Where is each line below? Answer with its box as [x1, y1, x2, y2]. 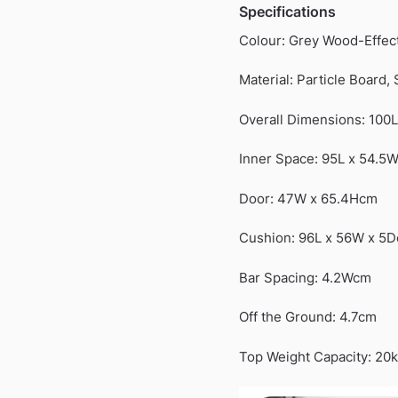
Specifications [238, 2, 336, 20]
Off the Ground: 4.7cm [238, 308, 377, 326]
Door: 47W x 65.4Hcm [238, 189, 378, 207]
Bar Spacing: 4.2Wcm [238, 268, 371, 286]
